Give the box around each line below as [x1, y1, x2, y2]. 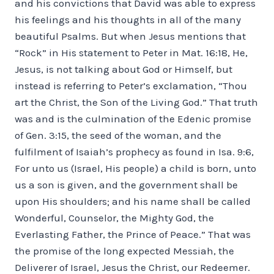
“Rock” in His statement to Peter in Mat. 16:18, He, [15, 46, 248, 59]
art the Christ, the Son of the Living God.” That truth [15, 95, 258, 108]
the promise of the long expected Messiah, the [15, 244, 234, 257]
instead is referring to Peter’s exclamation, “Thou [15, 79, 247, 92]
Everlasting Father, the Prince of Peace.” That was [15, 228, 251, 240]
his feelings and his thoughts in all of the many [15, 13, 241, 26]
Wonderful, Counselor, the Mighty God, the [15, 211, 214, 224]
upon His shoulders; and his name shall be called [15, 194, 251, 207]
